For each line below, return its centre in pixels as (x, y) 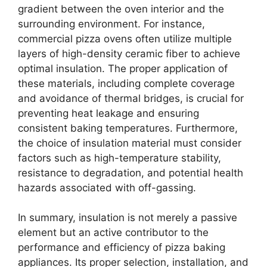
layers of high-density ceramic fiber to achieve (129, 53)
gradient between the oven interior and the (121, 9)
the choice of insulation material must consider (130, 143)
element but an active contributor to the (113, 232)
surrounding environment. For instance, (111, 24)
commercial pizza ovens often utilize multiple (125, 38)
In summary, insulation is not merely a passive (128, 218)
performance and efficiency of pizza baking (122, 247)
